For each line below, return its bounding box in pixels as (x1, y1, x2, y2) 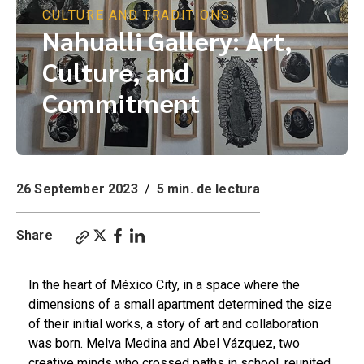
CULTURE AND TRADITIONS (42, 6, 231, 23)
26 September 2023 (16, 181, 138, 197)
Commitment (42, 84, 200, 119)
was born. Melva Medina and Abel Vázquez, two (28, 336, 300, 351)
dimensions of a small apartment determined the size (28, 297, 332, 312)
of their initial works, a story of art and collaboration (28, 316, 318, 331)
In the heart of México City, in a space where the (28, 277, 300, 292)
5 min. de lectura (156, 181, 261, 197)
